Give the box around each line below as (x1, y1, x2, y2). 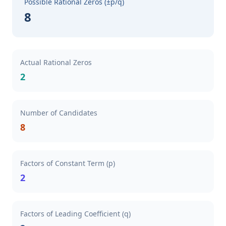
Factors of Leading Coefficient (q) (20, 209, 131, 218)
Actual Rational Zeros (20, 58, 92, 67)
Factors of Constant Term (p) (20, 158, 115, 168)
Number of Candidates (20, 108, 97, 118)
